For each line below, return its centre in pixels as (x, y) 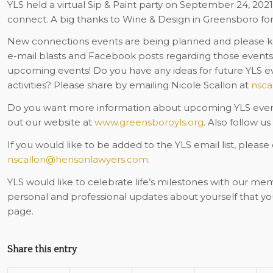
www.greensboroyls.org (149, 122)
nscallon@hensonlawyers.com (77, 159)
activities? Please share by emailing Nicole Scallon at (129, 85)
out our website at (51, 122)
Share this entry (42, 250)
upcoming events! (50, 71)
